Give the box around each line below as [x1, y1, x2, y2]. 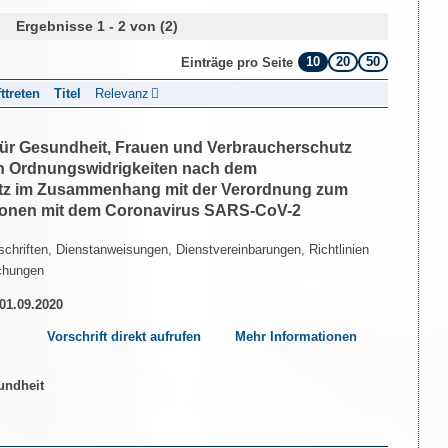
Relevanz [95, 85, 149, 101]
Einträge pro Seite [181, 54, 293, 70]
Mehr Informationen [235, 328, 358, 344]
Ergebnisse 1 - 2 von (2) [15, 18, 178, 34]
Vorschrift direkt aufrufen [46, 328, 201, 344]
